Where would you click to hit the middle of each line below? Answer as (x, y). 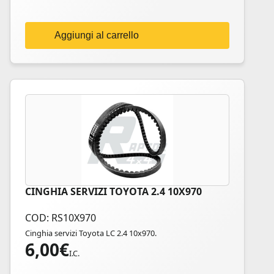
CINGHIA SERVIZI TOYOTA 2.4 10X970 (113, 191)
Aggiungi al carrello (97, 35)
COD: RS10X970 (61, 218)
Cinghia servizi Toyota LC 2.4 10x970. (91, 233)
